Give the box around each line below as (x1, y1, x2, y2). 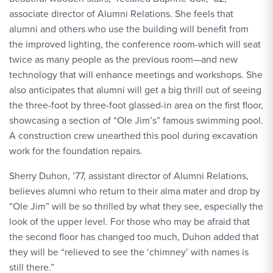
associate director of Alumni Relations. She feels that (9, 7, 233, 21)
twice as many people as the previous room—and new (9, 52, 238, 66)
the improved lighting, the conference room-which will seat (9, 37, 261, 51)
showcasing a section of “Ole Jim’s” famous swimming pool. (9, 113, 263, 127)
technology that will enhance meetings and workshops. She (9, 68, 263, 82)
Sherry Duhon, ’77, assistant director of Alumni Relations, (9, 169, 249, 183)
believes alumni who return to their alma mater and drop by (9, 184, 260, 198)
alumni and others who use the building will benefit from (9, 22, 249, 36)
